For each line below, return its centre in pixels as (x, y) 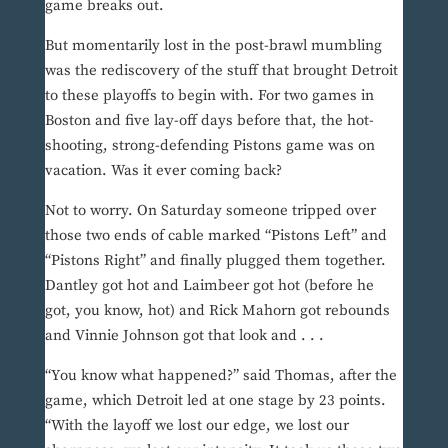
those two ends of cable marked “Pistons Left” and (215, 236)
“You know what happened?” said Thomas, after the (220, 376)
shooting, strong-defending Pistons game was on (209, 146)
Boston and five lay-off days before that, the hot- (209, 121)
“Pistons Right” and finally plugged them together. (215, 261)
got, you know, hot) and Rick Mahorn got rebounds (217, 311)
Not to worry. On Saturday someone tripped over (210, 211)
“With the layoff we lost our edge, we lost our (196, 426)
